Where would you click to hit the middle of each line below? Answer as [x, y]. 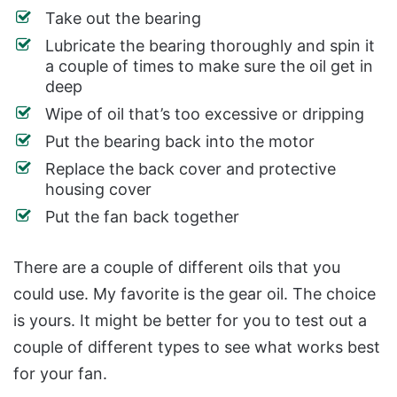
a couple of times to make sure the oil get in [209, 66]
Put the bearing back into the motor [180, 141]
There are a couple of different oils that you [177, 267]
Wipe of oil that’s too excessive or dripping [205, 114]
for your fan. [60, 374]
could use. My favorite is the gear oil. [153, 294]
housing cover [98, 189]
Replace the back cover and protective [191, 169]
